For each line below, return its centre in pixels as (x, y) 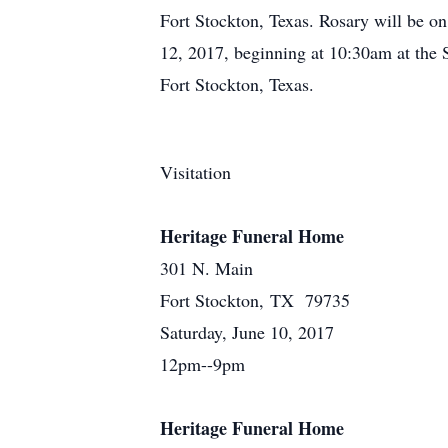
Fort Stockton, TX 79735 (255, 300)
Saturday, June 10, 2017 (247, 332)
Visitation (195, 172)
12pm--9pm (202, 364)
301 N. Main (206, 268)
